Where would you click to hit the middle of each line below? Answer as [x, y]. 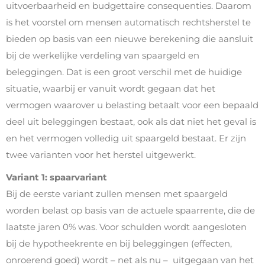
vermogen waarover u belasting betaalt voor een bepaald [132, 105]
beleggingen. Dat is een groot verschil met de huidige [124, 72]
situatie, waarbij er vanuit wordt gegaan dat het [111, 88]
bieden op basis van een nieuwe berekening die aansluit [130, 39]
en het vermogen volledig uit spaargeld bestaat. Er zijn [126, 138]
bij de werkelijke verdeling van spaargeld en [103, 55]
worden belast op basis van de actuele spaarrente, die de [130, 210]
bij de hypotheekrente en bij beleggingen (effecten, [119, 243]
